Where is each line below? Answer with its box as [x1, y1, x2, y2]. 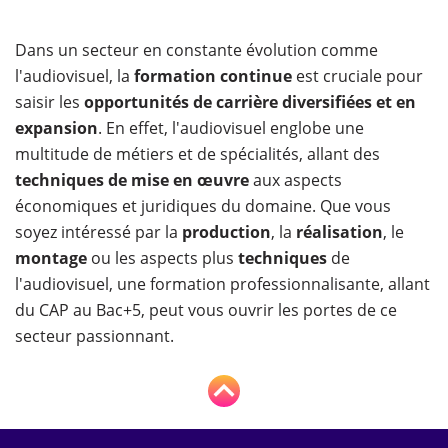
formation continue [134, 64, 292, 87]
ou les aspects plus [87, 246, 238, 269]
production [182, 220, 271, 243]
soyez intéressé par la [15, 220, 182, 243]
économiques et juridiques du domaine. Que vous [15, 194, 391, 217]
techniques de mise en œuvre [15, 168, 249, 191]
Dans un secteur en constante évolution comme [15, 38, 378, 61]
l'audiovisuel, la [15, 64, 134, 87]
